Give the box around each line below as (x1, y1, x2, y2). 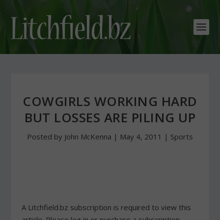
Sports (170, 132, 193, 141)
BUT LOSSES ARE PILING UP (25, 109, 195, 126)
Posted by (27, 132, 64, 141)
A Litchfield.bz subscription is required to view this (22, 202, 192, 212)
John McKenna (64, 132, 111, 141)
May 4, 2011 (120, 132, 162, 141)
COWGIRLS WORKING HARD (23, 92, 197, 110)
